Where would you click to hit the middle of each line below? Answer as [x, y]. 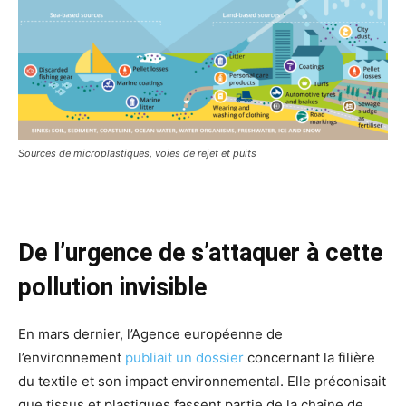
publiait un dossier [184, 357]
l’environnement [72, 357]
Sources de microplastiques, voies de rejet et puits [137, 153]
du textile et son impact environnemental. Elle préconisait [202, 381]
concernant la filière [309, 357]
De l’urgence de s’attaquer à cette [200, 252]
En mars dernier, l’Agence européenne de [150, 333]
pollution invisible [112, 287]
